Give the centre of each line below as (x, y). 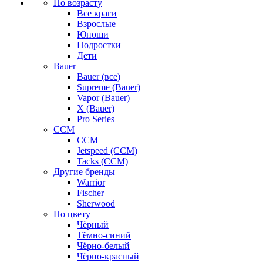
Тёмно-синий (104, 235)
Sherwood (96, 203)
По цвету (72, 214)
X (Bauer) (96, 108)
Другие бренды (84, 172)
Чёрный (93, 225)
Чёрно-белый (103, 246)
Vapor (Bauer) (103, 98)
